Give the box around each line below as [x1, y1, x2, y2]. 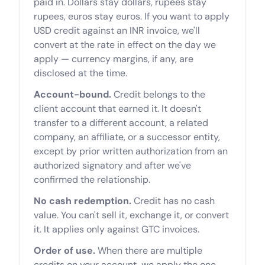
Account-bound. [34, 88, 111, 101]
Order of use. [34, 244, 95, 257]
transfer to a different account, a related [34, 117, 208, 129]
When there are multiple [95, 244, 202, 257]
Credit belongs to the [111, 88, 205, 101]
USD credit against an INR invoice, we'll [34, 24, 200, 37]
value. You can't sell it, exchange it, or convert [34, 209, 229, 221]
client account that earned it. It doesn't [34, 102, 201, 115]
